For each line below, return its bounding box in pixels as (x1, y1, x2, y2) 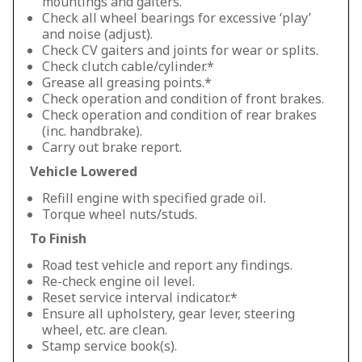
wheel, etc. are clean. (42, 321, 167, 339)
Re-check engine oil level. (42, 272, 195, 290)
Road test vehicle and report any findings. (42, 256, 293, 274)
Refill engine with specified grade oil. (42, 189, 266, 207)
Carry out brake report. (42, 138, 182, 156)
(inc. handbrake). (42, 122, 142, 140)
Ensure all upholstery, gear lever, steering (42, 305, 295, 322)
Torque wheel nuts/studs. (42, 205, 197, 223)
